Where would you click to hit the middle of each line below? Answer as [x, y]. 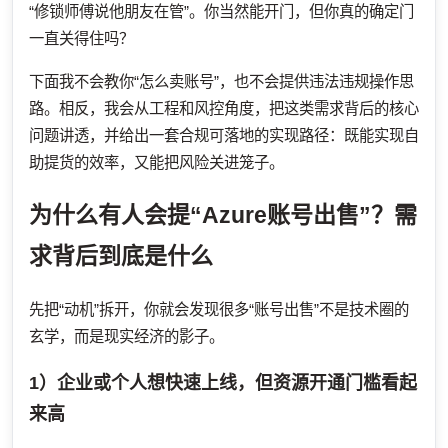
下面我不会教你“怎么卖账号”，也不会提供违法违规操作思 [221, 81]
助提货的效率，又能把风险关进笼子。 [156, 162]
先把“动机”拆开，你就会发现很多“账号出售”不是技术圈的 [219, 309]
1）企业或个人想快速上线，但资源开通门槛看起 [223, 382]
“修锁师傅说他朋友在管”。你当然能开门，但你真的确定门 [221, 12]
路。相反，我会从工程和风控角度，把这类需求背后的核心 [224, 108]
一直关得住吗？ [81, 39]
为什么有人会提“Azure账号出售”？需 [223, 214]
